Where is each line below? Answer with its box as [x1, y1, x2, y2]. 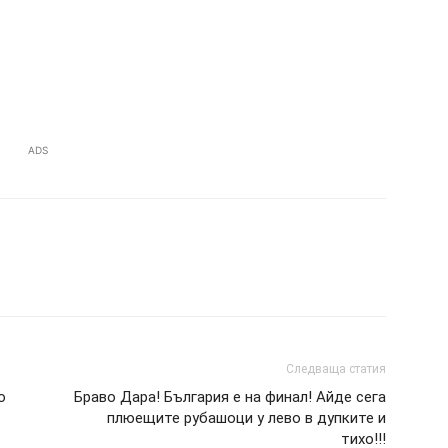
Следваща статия [286, 362, 386, 376]
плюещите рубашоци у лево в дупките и [107, 409, 386, 427]
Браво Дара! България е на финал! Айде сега [74, 388, 386, 406]
